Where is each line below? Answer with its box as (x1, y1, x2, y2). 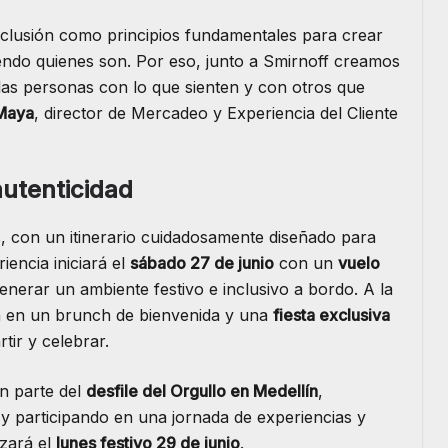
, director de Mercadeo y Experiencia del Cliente (34, 103, 398, 124)
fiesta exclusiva (273, 305, 390, 326)
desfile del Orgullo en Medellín (86, 381, 318, 402)
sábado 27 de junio (130, 253, 274, 274)
